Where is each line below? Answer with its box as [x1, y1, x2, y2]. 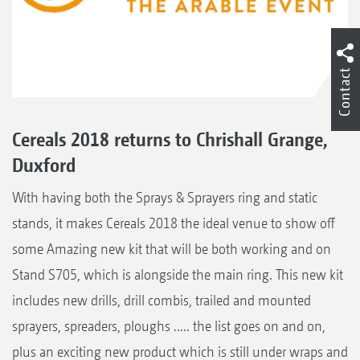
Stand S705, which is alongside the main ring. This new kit [12, 265, 343, 283]
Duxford [12, 153, 76, 176]
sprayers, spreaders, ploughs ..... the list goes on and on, [12, 317, 325, 334]
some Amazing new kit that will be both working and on [12, 239, 331, 257]
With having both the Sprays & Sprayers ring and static [12, 188, 317, 206]
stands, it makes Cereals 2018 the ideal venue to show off [12, 214, 335, 231]
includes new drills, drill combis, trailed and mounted [12, 291, 311, 309]
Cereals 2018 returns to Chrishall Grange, [12, 127, 328, 150]
